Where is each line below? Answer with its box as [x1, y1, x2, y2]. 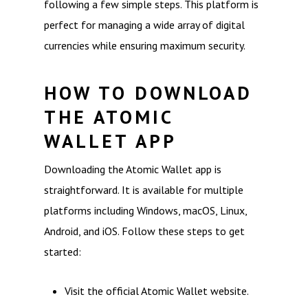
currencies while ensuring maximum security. [44, 38, 245, 52]
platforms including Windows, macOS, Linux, [44, 203, 247, 217]
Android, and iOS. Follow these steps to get [44, 224, 245, 238]
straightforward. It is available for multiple [44, 183, 243, 197]
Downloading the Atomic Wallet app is [44, 162, 221, 176]
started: [44, 245, 81, 258]
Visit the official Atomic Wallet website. [65, 284, 249, 298]
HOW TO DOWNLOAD [44, 80, 252, 105]
